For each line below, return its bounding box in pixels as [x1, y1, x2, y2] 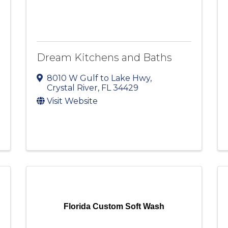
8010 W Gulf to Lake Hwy [46, 73, 150, 83]
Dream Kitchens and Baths [36, 51, 172, 64]
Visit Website [46, 96, 98, 106]
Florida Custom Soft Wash [63, 202, 164, 211]
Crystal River [46, 83, 98, 93]
